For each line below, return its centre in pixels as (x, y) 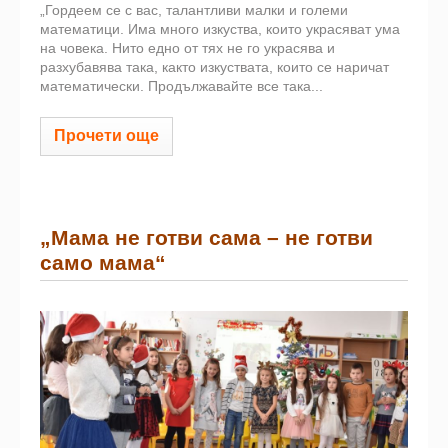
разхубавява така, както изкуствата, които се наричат (214, 66)
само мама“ (103, 263)
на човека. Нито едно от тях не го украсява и (187, 47)
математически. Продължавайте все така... (181, 85)
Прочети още (106, 135)
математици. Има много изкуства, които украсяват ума (220, 28)
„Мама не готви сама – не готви (206, 238)
